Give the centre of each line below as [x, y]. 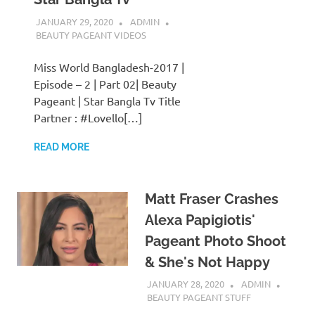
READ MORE [62, 147]
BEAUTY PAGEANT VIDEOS [91, 34]
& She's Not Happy [207, 262]
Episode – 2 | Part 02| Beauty [105, 83]
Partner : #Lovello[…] [88, 117]
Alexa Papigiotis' [200, 220]
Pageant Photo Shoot [215, 241]
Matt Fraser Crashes [211, 199]
